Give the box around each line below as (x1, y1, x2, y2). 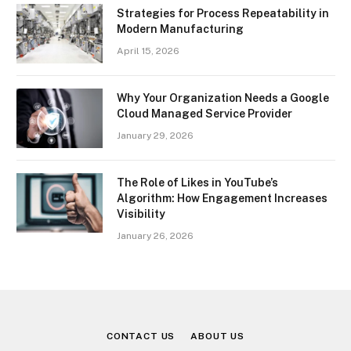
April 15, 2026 (117, 45, 179, 57)
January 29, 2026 (117, 130, 194, 142)
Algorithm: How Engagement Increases (117, 192, 327, 205)
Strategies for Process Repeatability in (117, 7, 329, 20)
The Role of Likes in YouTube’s (117, 176, 278, 190)
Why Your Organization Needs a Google (117, 92, 329, 105)
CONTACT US (106, 331, 175, 342)
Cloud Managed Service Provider (117, 107, 292, 121)
